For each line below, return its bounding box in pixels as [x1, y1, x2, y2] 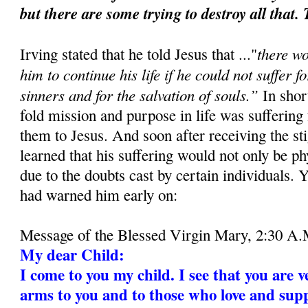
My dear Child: [20, 242, 125, 266]
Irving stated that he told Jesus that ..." [20, 43, 258, 64]
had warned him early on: [20, 184, 178, 205]
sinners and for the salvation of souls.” [20, 83, 259, 105]
